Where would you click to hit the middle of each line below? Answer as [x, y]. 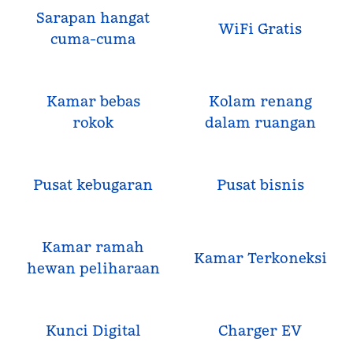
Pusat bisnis [260, 185]
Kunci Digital [93, 331]
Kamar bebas [93, 101]
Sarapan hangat [93, 18]
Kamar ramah [93, 247]
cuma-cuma [93, 39]
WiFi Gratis [260, 28]
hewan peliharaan [93, 268]
